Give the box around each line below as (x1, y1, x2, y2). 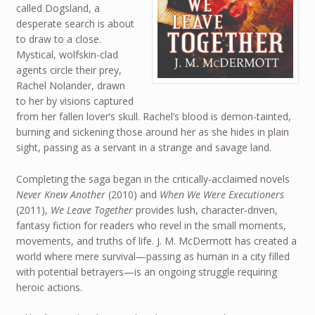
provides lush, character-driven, (132, 202, 278, 217)
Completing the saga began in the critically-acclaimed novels (15, 172, 290, 186)
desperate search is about (15, 16, 134, 30)
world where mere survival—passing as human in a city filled (15, 249, 290, 263)
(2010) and (105, 187, 160, 201)
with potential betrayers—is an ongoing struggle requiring (15, 264, 277, 278)
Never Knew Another (15, 187, 105, 201)
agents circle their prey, (15, 63, 122, 77)
